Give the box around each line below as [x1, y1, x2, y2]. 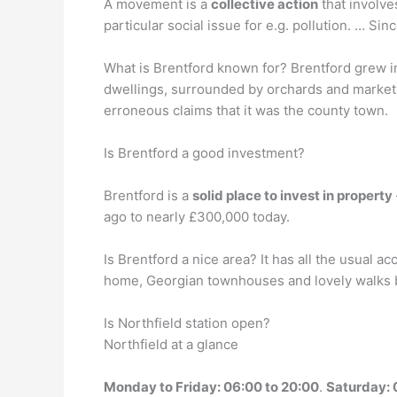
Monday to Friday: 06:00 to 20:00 [104, 378, 319, 395]
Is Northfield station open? [104, 315, 270, 331]
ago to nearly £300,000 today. [104, 208, 290, 225]
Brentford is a [104, 187, 192, 204]
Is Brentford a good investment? [104, 144, 305, 161]
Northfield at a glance [104, 336, 238, 353]
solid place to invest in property [192, 187, 393, 204]
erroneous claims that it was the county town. [104, 102, 388, 119]
